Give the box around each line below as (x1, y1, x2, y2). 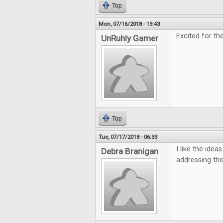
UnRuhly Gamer (101, 33, 158, 43)
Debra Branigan (101, 146, 158, 156)
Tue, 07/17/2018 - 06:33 (99, 133, 157, 140)
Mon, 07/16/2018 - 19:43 (99, 20, 160, 27)
